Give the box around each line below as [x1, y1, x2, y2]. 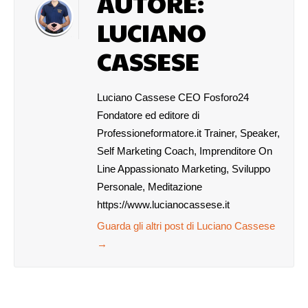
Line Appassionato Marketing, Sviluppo [97, 163, 270, 175]
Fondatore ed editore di [97, 109, 199, 121]
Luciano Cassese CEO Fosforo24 [97, 91, 249, 103]
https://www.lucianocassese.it [97, 199, 230, 210]
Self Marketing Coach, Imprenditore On [97, 145, 272, 157]
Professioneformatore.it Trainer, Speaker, [97, 127, 280, 139]
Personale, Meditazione [97, 181, 202, 192]
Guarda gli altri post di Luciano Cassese [97, 220, 275, 232]
